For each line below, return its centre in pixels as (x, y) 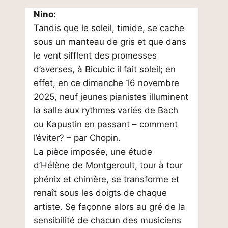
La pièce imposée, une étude (93, 152)
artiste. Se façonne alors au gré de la (109, 207)
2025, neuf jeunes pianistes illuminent (111, 97)
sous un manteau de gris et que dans (110, 42)
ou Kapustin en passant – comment (106, 124)
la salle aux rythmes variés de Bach (106, 110)
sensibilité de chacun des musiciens (107, 220)
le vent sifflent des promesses (95, 55)
